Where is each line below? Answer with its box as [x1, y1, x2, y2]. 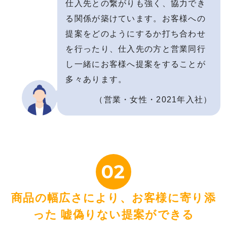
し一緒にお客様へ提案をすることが [65, 60, 206, 69]
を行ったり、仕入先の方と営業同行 [65, 45, 206, 54]
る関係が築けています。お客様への [65, 14, 206, 23]
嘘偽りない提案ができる [57, 208, 195, 221]
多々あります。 [65, 75, 127, 84]
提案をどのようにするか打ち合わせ [65, 29, 206, 39]
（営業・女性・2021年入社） [95, 95, 212, 104]
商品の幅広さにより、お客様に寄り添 [11, 192, 216, 205]
